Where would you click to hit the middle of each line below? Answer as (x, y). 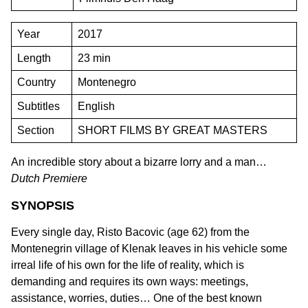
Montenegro (107, 82)
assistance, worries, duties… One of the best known (136, 298)
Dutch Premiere (49, 178)
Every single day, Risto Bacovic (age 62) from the (130, 232)
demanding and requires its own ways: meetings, (130, 282)
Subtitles (38, 106)
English (96, 106)
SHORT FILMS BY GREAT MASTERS (173, 130)
